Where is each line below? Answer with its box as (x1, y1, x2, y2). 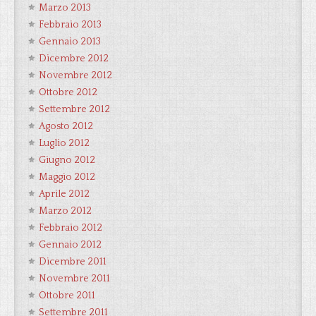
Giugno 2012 (39, 154, 95, 166)
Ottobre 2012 (39, 87, 97, 98)
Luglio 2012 (39, 138, 90, 149)
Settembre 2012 (39, 104, 110, 115)
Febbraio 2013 (39, 19, 102, 30)
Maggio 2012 (39, 171, 95, 183)
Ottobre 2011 (39, 290, 95, 301)
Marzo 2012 (39, 205, 92, 217)
